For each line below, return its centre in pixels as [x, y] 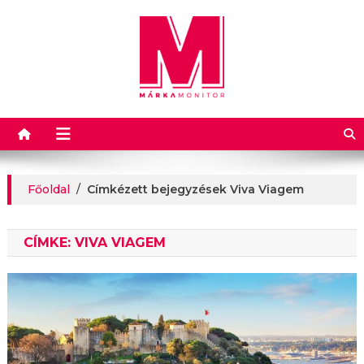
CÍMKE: [49, 243]
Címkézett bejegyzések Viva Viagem [195, 189]
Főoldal [48, 189]
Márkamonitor [117, 116]
